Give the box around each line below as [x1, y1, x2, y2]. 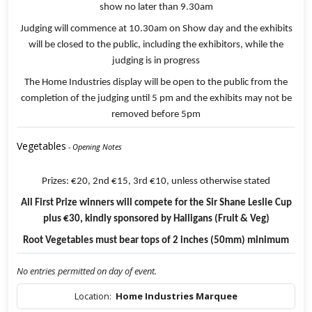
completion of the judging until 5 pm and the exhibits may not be [20, 93, 292, 104]
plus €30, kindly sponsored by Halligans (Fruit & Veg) [42, 214, 270, 225]
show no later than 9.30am [99, 2, 213, 13]
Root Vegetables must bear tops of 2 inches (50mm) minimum [23, 235, 289, 247]
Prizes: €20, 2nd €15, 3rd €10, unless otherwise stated [42, 176, 270, 187]
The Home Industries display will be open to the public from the [24, 77, 288, 88]
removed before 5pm [111, 109, 201, 120]
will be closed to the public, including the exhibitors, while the [29, 40, 283, 51]
